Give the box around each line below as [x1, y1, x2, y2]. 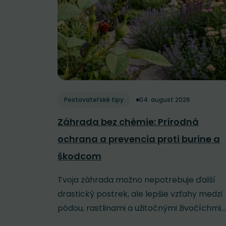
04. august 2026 [139, 95, 190, 104]
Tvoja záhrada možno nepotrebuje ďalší [58, 174, 215, 186]
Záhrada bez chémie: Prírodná [58, 116, 199, 129]
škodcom [58, 150, 101, 163]
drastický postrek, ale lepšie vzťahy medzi [58, 188, 222, 200]
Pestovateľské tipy [64, 95, 124, 104]
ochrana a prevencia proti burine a [58, 133, 220, 146]
